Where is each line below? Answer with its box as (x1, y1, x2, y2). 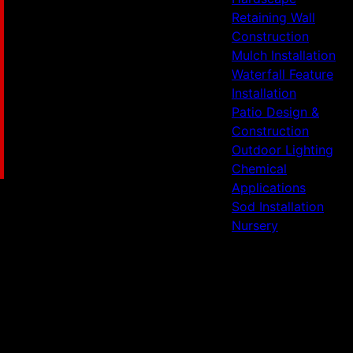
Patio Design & (231, 104, 319, 120)
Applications (231, 180, 306, 195)
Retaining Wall (231, 9, 315, 25)
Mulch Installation (231, 47, 336, 63)
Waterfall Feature (231, 66, 333, 82)
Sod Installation (231, 199, 324, 214)
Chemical (231, 161, 287, 176)
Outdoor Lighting (231, 142, 333, 158)
